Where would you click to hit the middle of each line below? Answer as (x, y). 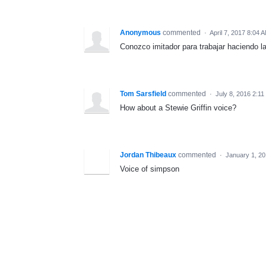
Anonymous (140, 32)
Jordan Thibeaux (148, 155)
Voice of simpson (150, 169)
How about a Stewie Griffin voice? (178, 107)
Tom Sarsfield (143, 94)
